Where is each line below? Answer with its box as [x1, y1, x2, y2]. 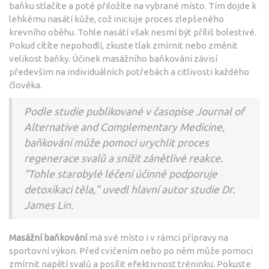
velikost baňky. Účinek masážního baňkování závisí [9, 53, 217, 64]
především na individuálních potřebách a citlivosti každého [9, 66, 249, 77]
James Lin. [24, 199, 73, 211]
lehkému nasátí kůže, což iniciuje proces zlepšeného [9, 13, 224, 24]
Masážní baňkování [9, 232, 87, 243]
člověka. [9, 79, 42, 90]
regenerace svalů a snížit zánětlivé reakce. [24, 152, 223, 164]
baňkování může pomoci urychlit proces [24, 136, 209, 148]
